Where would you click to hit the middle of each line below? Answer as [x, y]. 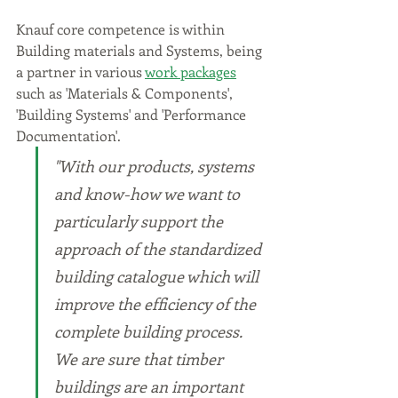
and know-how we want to [149, 193]
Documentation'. [68, 135]
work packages [191, 71]
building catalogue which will [158, 276]
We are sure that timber [140, 358]
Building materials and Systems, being [141, 50]
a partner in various [80, 71]
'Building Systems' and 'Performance [133, 114]
